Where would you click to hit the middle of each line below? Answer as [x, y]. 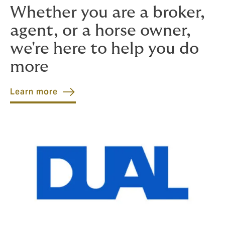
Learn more [34, 92]
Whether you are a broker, [107, 13]
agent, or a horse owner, [100, 31]
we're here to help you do [104, 49]
